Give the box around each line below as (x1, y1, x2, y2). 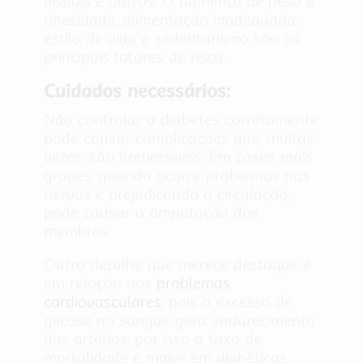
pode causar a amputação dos (44, 201, 258, 224)
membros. (44, 220, 112, 242)
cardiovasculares (44, 291, 161, 314)
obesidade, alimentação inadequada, (44, 8, 298, 31)
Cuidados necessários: (44, 78, 230, 105)
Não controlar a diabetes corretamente (44, 108, 318, 130)
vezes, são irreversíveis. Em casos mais (44, 145, 313, 168)
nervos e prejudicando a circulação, (44, 182, 290, 205)
